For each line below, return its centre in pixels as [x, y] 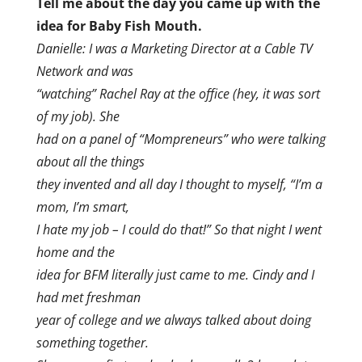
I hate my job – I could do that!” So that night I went [179, 230]
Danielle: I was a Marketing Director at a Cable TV [174, 49]
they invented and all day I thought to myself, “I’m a [179, 185]
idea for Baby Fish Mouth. [119, 26]
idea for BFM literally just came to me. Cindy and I [175, 275]
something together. [92, 343]
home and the [75, 253]
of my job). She [78, 117]
